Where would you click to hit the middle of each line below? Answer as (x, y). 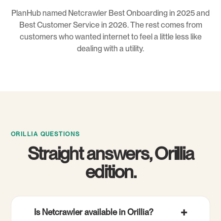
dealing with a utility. (110, 49)
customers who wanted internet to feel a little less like (110, 37)
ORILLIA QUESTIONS (46, 134)
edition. (110, 172)
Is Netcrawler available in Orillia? (94, 212)
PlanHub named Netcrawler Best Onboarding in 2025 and (110, 13)
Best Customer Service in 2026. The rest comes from (110, 25)
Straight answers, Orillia (110, 154)
